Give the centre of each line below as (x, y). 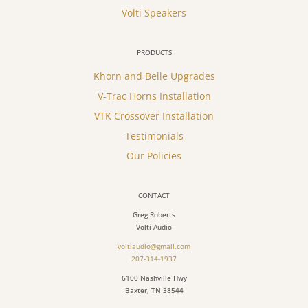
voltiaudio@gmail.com (154, 246)
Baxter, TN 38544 (154, 290)
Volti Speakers (154, 12)
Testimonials (154, 135)
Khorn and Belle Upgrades (154, 76)
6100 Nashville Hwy (154, 277)
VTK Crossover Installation (154, 115)
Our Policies (154, 155)
